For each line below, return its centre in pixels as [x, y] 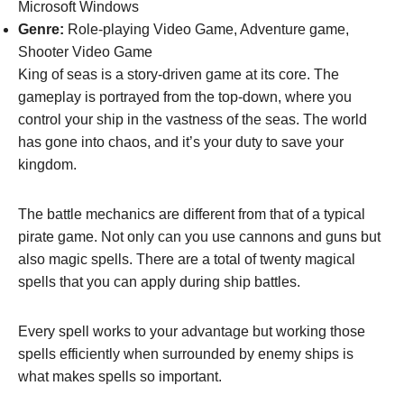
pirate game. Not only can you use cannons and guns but [199, 236]
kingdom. [47, 164]
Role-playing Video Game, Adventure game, [207, 29]
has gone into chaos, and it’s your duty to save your [181, 142]
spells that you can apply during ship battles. [159, 281]
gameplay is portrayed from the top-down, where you [185, 96]
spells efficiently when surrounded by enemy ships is [186, 353]
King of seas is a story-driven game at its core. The [179, 74]
